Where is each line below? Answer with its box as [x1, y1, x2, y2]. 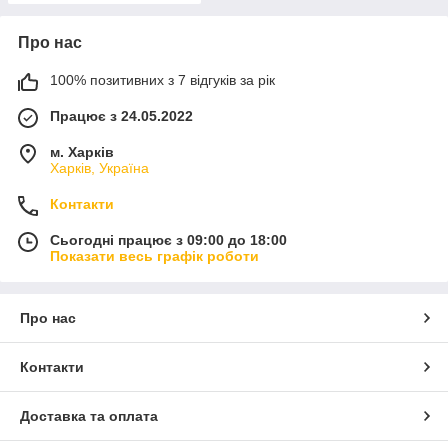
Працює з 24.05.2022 [50, 108, 193, 125]
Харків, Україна [50, 160, 149, 177]
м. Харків [50, 144, 114, 161]
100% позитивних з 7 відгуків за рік [50, 72, 275, 89]
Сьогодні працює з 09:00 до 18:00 [50, 232, 287, 249]
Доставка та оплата [20, 408, 158, 425]
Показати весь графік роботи [50, 248, 259, 265]
